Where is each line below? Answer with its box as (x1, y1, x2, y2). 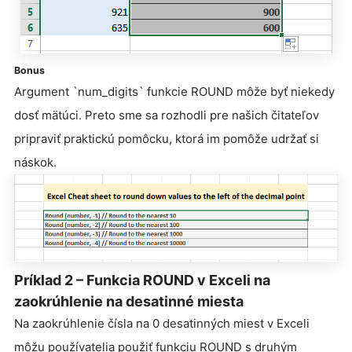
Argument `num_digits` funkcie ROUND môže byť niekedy (14, 83, 335, 99)
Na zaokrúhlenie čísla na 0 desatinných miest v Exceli (14, 316, 310, 332)
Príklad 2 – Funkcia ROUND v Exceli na (14, 272, 270, 289)
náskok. (14, 154, 57, 170)
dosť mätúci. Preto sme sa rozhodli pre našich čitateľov (14, 107, 319, 123)
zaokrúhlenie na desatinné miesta (14, 293, 244, 310)
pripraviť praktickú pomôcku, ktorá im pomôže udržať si (14, 130, 319, 146)
